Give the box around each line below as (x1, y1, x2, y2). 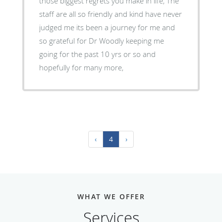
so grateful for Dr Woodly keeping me (39, 35, 164, 46)
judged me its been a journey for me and (39, 22, 175, 32)
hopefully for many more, (39, 62, 123, 72)
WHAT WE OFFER (77, 191, 145, 201)
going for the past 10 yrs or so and (39, 49, 156, 59)
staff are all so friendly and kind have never (39, 8, 182, 19)
